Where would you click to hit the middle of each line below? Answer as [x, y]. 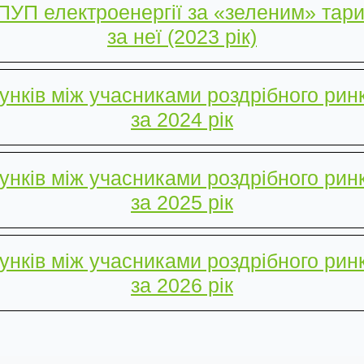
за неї [137, 37]
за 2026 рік [182, 285]
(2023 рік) [212, 37]
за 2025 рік [182, 202]
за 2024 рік [182, 119]
